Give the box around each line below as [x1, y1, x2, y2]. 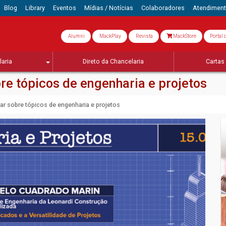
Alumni [67, 33, 85, 39]
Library [25, 4, 45, 12]
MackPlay [98, 33, 121, 39]
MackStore [172, 33, 196, 39]
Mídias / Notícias [84, 4, 133, 12]
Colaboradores [141, 4, 185, 12]
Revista [135, 33, 153, 39]
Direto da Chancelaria [83, 58, 144, 66]
